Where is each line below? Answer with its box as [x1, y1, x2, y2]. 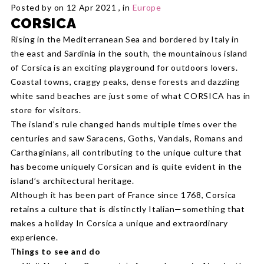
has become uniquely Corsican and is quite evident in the [10, 161, 242, 171]
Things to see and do [10, 246, 101, 256]
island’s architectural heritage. [10, 176, 134, 186]
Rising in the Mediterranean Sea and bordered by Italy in [10, 34, 239, 44]
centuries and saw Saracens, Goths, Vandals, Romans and [10, 133, 243, 143]
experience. [10, 232, 58, 242]
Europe [132, 2, 161, 12]
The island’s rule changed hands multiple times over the [10, 119, 238, 129]
